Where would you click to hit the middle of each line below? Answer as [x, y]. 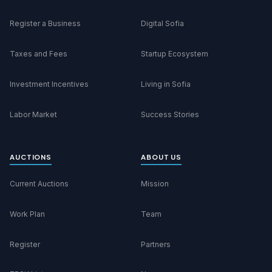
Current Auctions [39, 183]
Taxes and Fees [39, 54]
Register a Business [45, 24]
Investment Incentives [49, 84]
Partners [156, 244]
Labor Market [33, 114]
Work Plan [27, 214]
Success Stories [170, 114]
